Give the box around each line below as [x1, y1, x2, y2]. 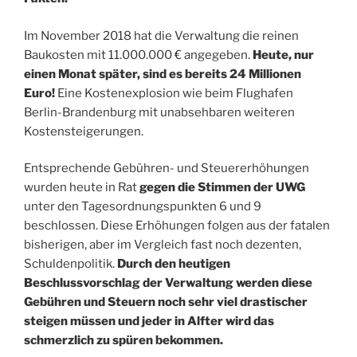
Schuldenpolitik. [24, 257, 117, 272]
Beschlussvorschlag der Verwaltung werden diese [24, 276, 312, 291]
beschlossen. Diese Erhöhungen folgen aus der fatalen [24, 218, 330, 233]
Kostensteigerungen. [24, 124, 143, 139]
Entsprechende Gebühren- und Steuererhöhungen [24, 161, 309, 176]
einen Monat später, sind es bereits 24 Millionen [24, 66, 301, 81]
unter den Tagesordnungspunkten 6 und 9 [24, 199, 261, 214]
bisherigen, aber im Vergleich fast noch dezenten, [24, 237, 301, 253]
